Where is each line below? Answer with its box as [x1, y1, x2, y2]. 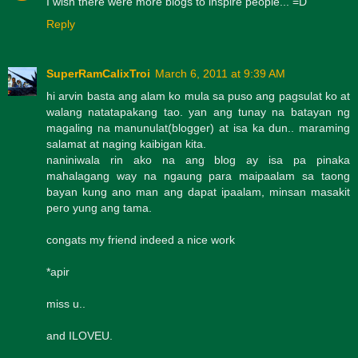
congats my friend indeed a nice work [46, 233, 235, 246]
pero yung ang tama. [46, 201, 152, 214]
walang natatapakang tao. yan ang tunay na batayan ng [46, 105, 350, 118]
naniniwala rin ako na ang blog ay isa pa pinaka [46, 153, 350, 166]
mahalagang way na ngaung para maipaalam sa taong [46, 169, 350, 182]
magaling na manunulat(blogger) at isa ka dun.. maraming [46, 121, 350, 134]
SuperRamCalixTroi [46, 66, 150, 80]
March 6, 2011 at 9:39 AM [155, 66, 285, 80]
